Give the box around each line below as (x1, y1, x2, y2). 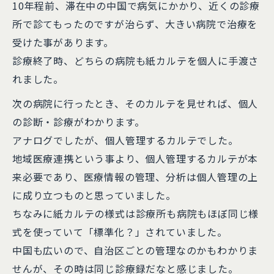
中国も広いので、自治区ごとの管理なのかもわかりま (12, 243, 259, 257)
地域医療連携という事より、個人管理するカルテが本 (12, 151, 259, 166)
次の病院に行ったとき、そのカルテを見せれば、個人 (12, 96, 259, 111)
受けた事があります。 (12, 35, 114, 50)
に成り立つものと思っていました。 (12, 188, 176, 202)
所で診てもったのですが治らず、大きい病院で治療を (12, 17, 258, 31)
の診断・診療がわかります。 (12, 114, 145, 129)
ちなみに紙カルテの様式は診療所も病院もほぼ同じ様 (12, 206, 259, 221)
